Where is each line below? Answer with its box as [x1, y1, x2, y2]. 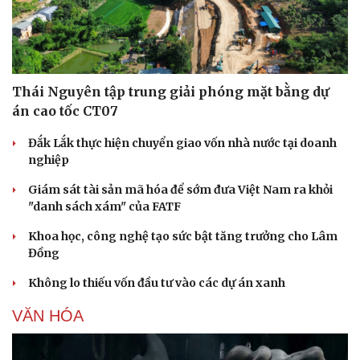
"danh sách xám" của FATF [28, 198, 181, 214]
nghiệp [28, 152, 69, 167]
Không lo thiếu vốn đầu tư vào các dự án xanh [28, 275, 285, 290]
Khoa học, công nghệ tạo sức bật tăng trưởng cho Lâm [28, 228, 337, 243]
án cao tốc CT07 [12, 102, 118, 119]
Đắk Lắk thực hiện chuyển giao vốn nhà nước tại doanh [28, 135, 337, 150]
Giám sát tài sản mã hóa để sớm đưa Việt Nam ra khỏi [28, 182, 333, 197]
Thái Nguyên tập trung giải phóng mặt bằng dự [12, 83, 329, 100]
